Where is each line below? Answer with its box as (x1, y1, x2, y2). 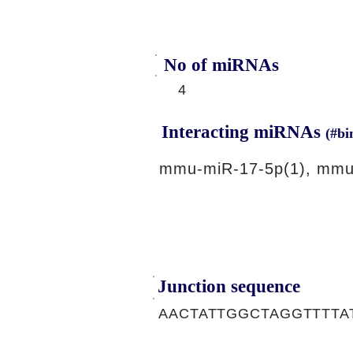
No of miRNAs (164, 55, 279, 75)
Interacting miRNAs (162, 122, 325, 142)
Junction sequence (158, 277, 300, 296)
